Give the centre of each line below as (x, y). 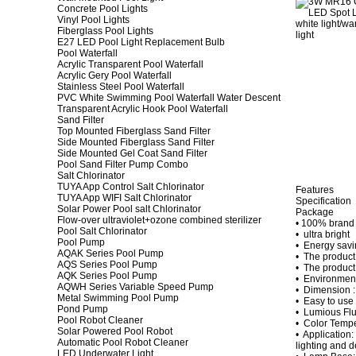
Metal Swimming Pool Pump (118, 298)
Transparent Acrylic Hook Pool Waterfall (143, 109)
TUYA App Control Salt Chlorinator (131, 187)
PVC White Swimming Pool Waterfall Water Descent (169, 98)
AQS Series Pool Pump (107, 265)
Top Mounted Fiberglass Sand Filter (134, 131)
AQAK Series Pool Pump (110, 253)
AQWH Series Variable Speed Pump (135, 287)
